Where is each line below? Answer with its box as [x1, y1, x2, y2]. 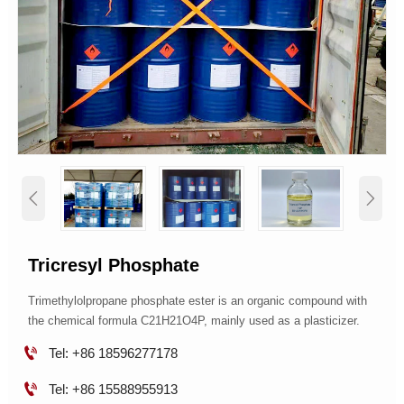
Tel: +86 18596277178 [48, 344, 178, 361]
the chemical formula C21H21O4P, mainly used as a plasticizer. [28, 314, 361, 328]
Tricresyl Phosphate [28, 255, 200, 276]
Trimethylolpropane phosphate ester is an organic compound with [28, 294, 368, 308]
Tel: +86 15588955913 [48, 381, 178, 397]
